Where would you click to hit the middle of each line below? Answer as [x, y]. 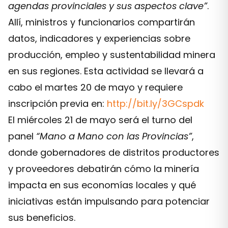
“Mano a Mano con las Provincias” [114, 136]
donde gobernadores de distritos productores [114, 152]
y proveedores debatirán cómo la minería [104, 169]
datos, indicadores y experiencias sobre [99, 38]
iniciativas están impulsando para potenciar [109, 201]
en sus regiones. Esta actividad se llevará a [106, 71]
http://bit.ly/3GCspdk [155, 104]
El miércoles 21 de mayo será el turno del [100, 120]
